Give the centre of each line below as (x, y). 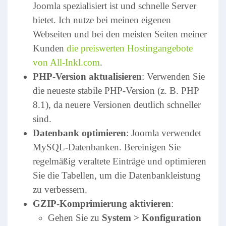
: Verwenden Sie (173, 76)
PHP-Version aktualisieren (87, 76)
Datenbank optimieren (79, 133)
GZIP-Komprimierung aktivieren (102, 204)
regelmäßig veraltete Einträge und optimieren (120, 161)
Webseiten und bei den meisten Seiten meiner (120, 34)
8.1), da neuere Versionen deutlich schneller (117, 105)
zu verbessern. (60, 189)
